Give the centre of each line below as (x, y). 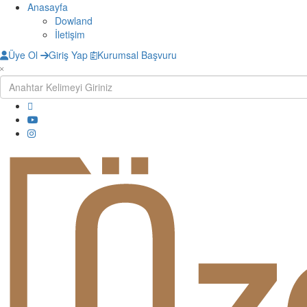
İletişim (70, 34)
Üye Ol (23, 55)
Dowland (74, 21)
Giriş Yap (68, 55)
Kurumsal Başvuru (137, 55)
